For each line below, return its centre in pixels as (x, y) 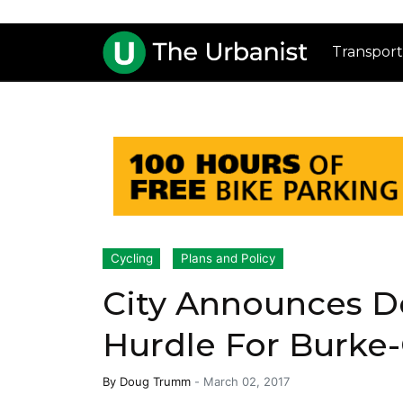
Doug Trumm (155, 382)
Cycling (131, 259)
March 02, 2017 (246, 382)
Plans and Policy (228, 259)
